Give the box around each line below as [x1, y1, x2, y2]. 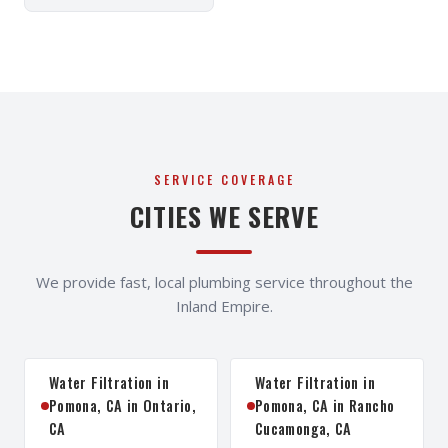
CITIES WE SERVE [129, 197, 319, 236]
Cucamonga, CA [255, 418, 352, 439]
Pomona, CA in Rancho [255, 395, 395, 416]
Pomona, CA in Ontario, [49, 395, 196, 416]
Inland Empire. [175, 296, 273, 316]
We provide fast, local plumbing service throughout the [35, 272, 413, 292]
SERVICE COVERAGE [153, 171, 295, 188]
